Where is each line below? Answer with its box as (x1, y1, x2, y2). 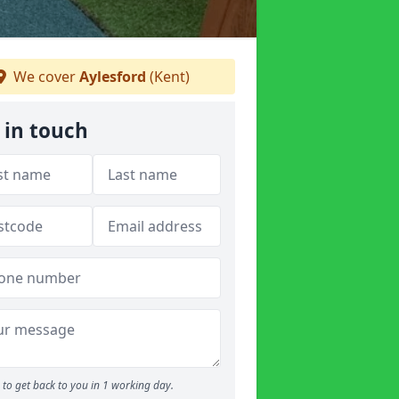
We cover (10, 67, 79, 86)
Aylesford (79, 67, 146, 86)
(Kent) (146, 67, 190, 86)
